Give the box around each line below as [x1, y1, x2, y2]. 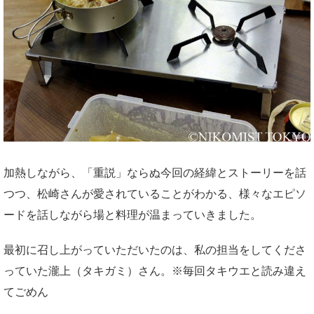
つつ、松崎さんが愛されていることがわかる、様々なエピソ [4, 187, 306, 200]
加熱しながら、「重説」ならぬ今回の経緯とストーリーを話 [4, 166, 306, 179]
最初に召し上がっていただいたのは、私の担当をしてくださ [4, 243, 306, 256]
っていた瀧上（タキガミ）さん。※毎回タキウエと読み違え [4, 264, 306, 277]
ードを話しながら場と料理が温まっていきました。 [4, 208, 261, 221]
